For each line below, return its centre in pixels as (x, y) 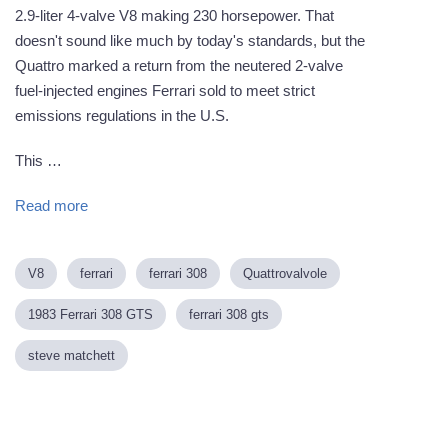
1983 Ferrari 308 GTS (90, 314)
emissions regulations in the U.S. (122, 115)
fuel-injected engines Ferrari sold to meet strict (165, 90)
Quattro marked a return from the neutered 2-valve (179, 65)
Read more (51, 205)
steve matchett (71, 355)
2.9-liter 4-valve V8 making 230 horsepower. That (174, 15)
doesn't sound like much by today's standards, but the (190, 40)
